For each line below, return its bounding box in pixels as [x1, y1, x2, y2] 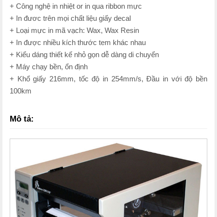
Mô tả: [10, 114, 36, 124]
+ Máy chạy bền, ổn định [10, 62, 88, 71]
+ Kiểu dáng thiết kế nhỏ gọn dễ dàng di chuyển [10, 50, 159, 59]
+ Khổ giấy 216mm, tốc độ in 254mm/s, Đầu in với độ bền [10, 75, 207, 83]
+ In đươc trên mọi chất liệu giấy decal [10, 14, 131, 22]
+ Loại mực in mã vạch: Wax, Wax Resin [10, 26, 139, 34]
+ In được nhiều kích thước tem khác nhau [10, 38, 146, 46]
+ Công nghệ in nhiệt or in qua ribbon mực [10, 2, 142, 10]
